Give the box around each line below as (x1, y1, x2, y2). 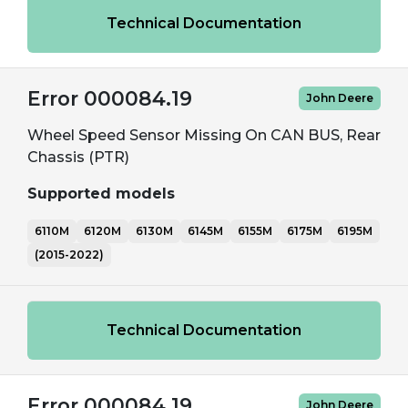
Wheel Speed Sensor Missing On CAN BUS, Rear (27, 127, 381, 144)
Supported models (27, 185, 175, 202)
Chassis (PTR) (27, 148, 129, 166)
